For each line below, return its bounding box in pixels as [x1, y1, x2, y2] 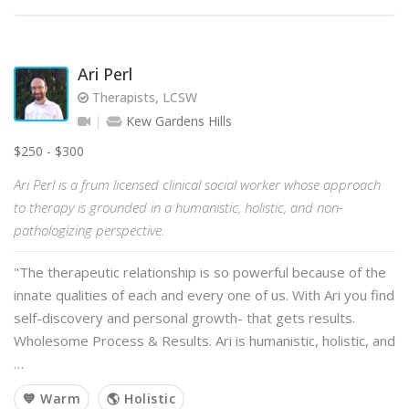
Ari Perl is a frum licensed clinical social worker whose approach [14, 175, 381, 194]
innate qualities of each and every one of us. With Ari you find [14, 286, 394, 304]
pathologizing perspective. [14, 221, 164, 239]
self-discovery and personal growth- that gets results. [14, 309, 355, 327]
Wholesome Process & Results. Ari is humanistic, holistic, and [14, 331, 395, 350]
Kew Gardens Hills [122, 112, 232, 130]
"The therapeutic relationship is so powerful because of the [14, 263, 386, 281]
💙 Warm [23, 390, 80, 407]
